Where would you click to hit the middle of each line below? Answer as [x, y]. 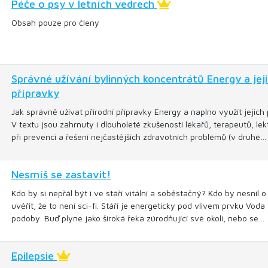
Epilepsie [34, 256]
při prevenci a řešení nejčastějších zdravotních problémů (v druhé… [139, 137]
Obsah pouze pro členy [55, 22]
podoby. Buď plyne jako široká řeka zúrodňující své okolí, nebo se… [138, 218]
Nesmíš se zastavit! [61, 174]
